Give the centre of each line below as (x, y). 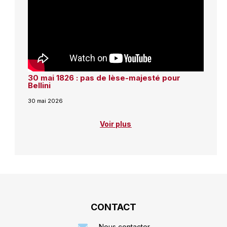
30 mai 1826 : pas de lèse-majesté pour (104, 78)
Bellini (39, 86)
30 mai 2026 (45, 101)
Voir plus (116, 124)
